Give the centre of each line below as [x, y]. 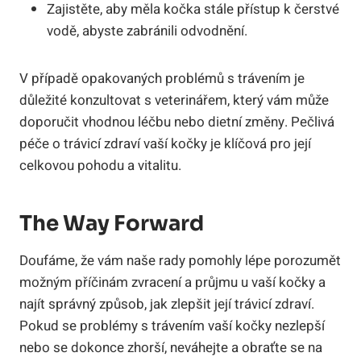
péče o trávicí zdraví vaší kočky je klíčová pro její [165, 143]
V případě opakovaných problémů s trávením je [162, 78]
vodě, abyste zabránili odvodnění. [147, 31]
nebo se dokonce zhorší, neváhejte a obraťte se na [171, 347]
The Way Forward [112, 223]
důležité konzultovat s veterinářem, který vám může [174, 100]
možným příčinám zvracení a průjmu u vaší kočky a [172, 282]
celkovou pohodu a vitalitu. [100, 165]
